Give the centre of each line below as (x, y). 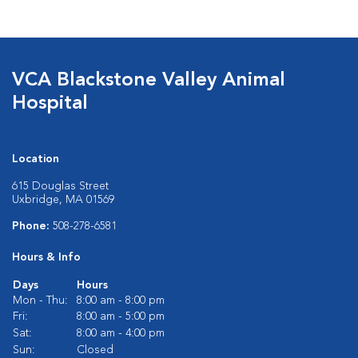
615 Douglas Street (60, 186)
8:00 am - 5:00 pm (121, 316)
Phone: (32, 226)
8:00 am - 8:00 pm (121, 300)
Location (36, 159)
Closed (95, 350)
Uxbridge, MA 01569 (63, 200)
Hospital (50, 104)
